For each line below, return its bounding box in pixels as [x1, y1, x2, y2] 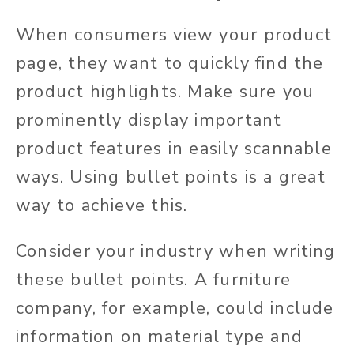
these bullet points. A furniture [16, 268, 292, 292]
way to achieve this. [16, 194, 188, 218]
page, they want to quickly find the [16, 51, 324, 76]
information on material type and [16, 325, 303, 349]
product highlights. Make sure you [16, 80, 314, 104]
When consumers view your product [16, 23, 333, 47]
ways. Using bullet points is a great [16, 165, 326, 190]
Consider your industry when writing [16, 239, 336, 264]
